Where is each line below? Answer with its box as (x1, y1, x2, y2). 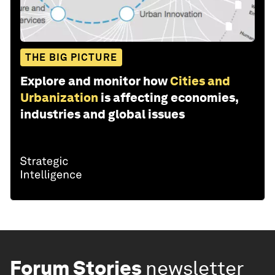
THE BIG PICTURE (25, 52, 117, 64)
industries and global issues (20, 107, 185, 122)
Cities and (170, 74, 230, 89)
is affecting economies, (101, 90, 238, 106)
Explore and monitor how (20, 74, 168, 89)
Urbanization (20, 90, 98, 106)
